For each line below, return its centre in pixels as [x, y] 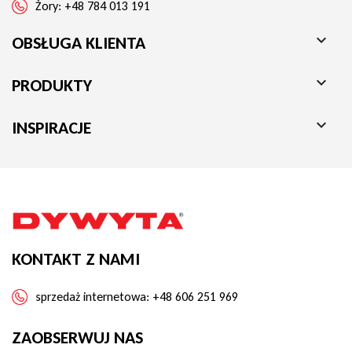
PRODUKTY [52, 86]
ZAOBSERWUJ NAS [77, 338]
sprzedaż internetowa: [94, 297]
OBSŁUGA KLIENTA [79, 43]
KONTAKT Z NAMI [76, 259]
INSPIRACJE [51, 128]
